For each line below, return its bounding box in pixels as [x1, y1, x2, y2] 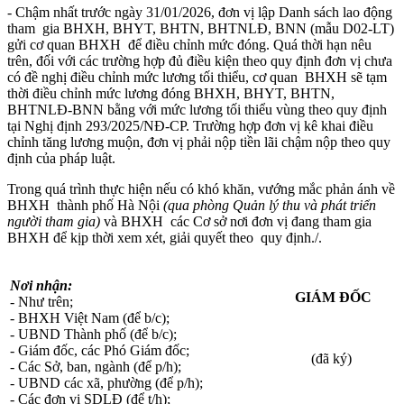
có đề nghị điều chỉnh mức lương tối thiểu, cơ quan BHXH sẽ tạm [7, 69, 387, 85]
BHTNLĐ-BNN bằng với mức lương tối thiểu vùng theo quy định [7, 101, 387, 117]
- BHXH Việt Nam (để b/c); [10, 309, 170, 326]
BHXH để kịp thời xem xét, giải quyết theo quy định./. [7, 229, 322, 245]
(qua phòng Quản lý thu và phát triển [163, 197, 376, 213]
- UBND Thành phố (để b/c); [10, 326, 177, 342]
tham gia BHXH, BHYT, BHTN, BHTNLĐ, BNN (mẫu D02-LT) [7, 20, 394, 36]
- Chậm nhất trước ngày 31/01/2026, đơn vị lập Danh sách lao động [7, 4, 392, 20]
